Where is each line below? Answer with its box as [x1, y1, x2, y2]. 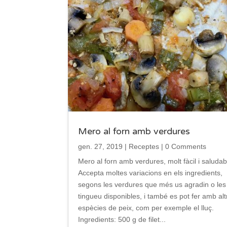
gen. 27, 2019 [78, 142, 123, 150]
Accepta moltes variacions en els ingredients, [78, 168, 223, 177]
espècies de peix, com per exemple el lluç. [78, 203, 214, 212]
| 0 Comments [159, 142, 207, 150]
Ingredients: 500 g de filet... [78, 215, 166, 223]
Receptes [129, 142, 160, 150]
